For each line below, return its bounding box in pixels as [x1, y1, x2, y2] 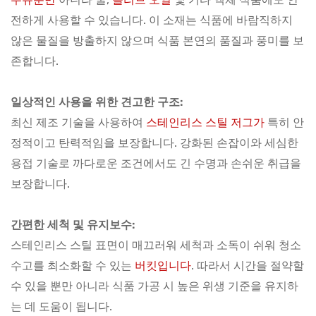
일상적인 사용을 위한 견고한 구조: [11, 95, 183, 109]
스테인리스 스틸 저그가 [146, 116, 265, 129]
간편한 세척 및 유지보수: [11, 218, 135, 231]
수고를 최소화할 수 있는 [11, 259, 135, 272]
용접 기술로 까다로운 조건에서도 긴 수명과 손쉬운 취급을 [11, 157, 301, 170]
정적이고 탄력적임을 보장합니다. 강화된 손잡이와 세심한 [11, 136, 298, 150]
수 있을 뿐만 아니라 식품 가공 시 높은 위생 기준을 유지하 [11, 279, 298, 293]
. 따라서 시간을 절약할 [191, 259, 304, 272]
